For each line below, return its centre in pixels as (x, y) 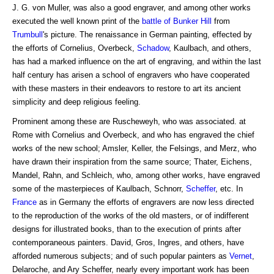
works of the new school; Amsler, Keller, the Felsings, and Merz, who (134, 148)
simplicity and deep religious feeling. (76, 102)
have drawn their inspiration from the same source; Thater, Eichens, (132, 161)
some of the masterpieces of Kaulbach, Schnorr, (99, 188)
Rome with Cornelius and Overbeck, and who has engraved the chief (133, 135)
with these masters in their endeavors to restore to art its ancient (127, 88)
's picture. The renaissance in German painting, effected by (147, 34)
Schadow (153, 48)
